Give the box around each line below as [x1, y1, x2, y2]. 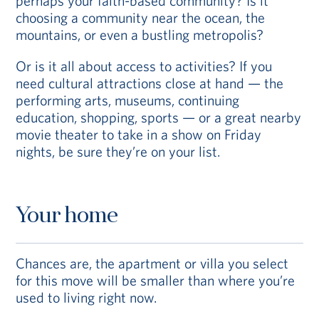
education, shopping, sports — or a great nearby [16, 108, 302, 126]
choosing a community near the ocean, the [16, 9, 266, 26]
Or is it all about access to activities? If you [16, 57, 273, 75]
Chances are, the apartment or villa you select [16, 254, 289, 272]
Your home [16, 206, 118, 228]
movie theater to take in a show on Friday [16, 125, 262, 143]
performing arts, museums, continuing [16, 91, 240, 109]
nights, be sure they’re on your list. [16, 142, 221, 160]
